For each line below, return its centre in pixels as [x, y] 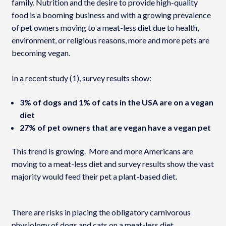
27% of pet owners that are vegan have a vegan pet [115, 127]
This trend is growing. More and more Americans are [102, 151]
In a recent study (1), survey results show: [81, 78]
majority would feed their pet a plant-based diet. [94, 177]
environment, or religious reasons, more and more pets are [110, 40]
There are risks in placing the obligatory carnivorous [101, 212]
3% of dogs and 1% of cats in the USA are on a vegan [116, 102]
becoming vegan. [41, 53]
